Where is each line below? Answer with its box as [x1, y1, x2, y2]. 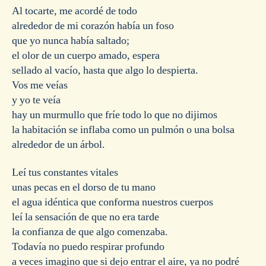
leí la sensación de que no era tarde [12, 210, 159, 224]
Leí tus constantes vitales [12, 166, 118, 180]
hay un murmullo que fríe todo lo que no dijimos [12, 107, 217, 122]
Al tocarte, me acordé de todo [12, 4, 137, 18]
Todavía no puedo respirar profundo [12, 240, 164, 254]
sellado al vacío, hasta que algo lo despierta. [12, 63, 198, 77]
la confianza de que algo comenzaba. [12, 225, 168, 239]
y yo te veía [12, 93, 61, 107]
